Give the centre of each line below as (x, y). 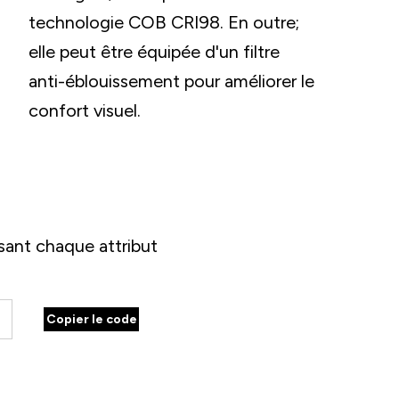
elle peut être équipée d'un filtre (154, 52)
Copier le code (91, 319)
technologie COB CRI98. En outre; (164, 22)
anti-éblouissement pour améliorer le (171, 81)
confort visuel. (85, 110)
